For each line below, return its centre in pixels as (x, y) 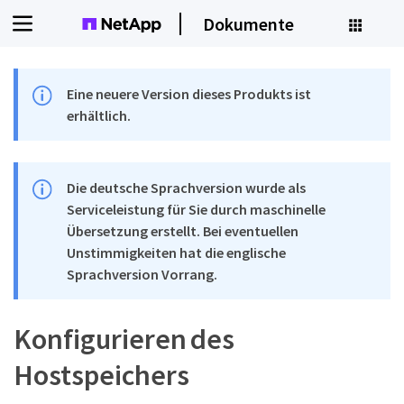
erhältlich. (99, 115)
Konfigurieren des (124, 339)
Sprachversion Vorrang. (142, 274)
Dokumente (248, 23)
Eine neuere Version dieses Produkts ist (189, 94)
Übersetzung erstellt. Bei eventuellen (183, 231)
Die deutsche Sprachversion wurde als (187, 188)
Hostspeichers (101, 375)
